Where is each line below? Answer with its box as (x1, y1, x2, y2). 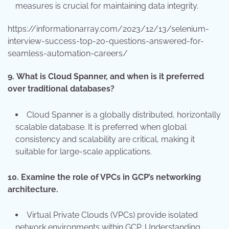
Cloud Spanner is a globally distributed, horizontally (27, 109, 221, 120)
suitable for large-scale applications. (15, 146, 152, 156)
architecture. (8, 184, 58, 194)
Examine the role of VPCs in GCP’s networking (21, 172, 201, 182)
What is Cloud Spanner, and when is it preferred (16, 72, 204, 82)
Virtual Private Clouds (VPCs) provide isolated (27, 210, 198, 220)
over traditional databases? (8, 84, 114, 94)
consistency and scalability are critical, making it (15, 134, 195, 144)
